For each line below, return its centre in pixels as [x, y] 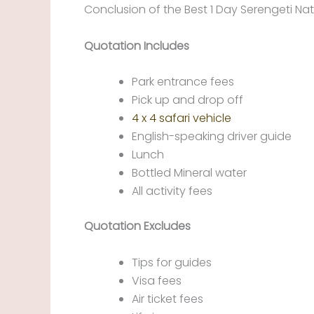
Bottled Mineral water [189, 173]
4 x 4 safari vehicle [182, 118]
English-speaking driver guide [212, 137]
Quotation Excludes [137, 226]
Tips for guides [172, 262]
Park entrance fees [183, 82]
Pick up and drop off [187, 100]
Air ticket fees [168, 299]
